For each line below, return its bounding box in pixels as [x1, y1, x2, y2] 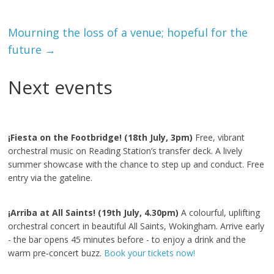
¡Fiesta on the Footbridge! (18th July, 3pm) [8, 131, 193, 143]
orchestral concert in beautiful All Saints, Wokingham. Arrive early [8, 220, 265, 232]
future [8, 42, 45, 57]
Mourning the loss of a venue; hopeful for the [8, 25, 248, 40]
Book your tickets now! [104, 247, 196, 259]
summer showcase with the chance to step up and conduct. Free [8, 158, 265, 170]
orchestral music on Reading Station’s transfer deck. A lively [8, 145, 243, 157]
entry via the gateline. [8, 172, 93, 183]
